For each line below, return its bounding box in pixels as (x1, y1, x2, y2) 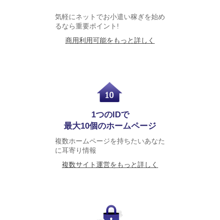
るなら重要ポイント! (55, 22, 119, 30)
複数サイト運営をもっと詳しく (62, 161, 158, 169)
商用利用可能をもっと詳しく (65, 36, 155, 45)
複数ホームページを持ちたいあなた (55, 137, 165, 145)
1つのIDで (91, 110, 129, 120)
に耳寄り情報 (55, 146, 96, 155)
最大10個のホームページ (64, 121, 156, 131)
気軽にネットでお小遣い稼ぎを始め (55, 13, 165, 21)
